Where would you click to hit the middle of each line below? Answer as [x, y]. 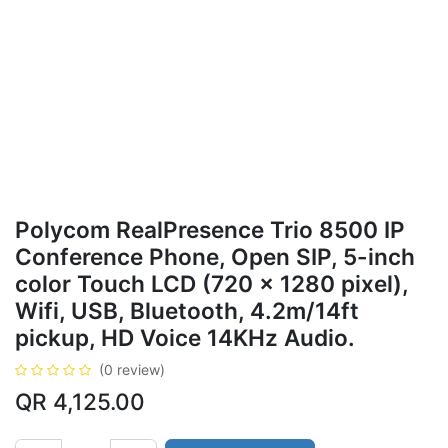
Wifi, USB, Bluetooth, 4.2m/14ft [187, 310]
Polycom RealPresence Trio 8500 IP [210, 229]
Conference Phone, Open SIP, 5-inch [215, 256]
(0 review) [132, 369]
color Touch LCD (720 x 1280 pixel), [211, 283]
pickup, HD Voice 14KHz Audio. [185, 337]
